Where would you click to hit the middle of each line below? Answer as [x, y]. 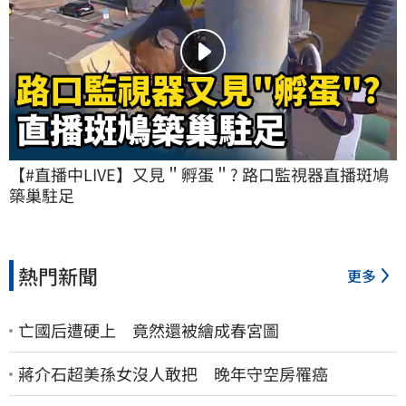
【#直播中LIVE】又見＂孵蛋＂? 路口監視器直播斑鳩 [199, 174]
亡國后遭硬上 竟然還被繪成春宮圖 [149, 330]
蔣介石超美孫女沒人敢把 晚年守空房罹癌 [173, 374]
